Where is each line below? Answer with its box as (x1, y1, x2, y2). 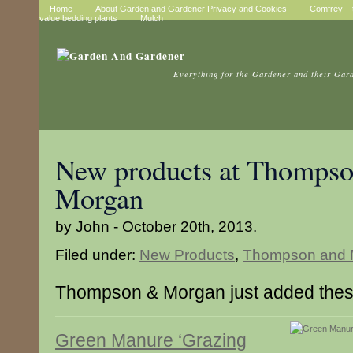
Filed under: (55, 246, 139, 263)
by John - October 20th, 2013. (55, 217, 257, 235)
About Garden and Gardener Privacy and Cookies (95, 4, 287, 13)
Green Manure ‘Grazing (55, 330, 247, 351)
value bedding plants (39, 13, 117, 23)
